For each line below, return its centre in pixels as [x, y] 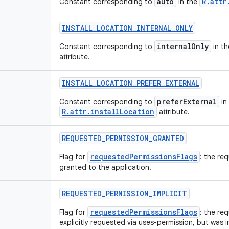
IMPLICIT [170, 193]
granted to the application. [105, 167]
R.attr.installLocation [108, 112]
